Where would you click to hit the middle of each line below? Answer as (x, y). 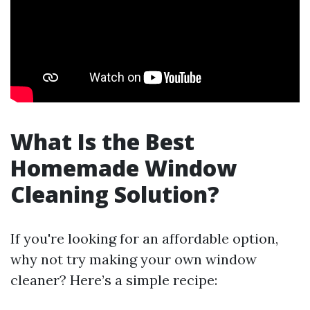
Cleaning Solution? (115, 194)
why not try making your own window (134, 259)
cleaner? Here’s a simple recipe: (114, 280)
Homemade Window (124, 168)
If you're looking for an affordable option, (144, 238)
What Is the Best (102, 142)
